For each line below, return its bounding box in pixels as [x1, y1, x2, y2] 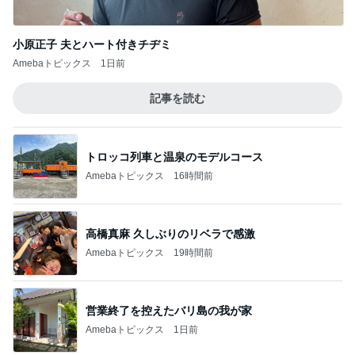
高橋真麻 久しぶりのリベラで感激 [86, 227, 255, 240]
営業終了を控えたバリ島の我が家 [86, 303, 252, 317]
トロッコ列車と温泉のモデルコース [86, 150, 263, 163]
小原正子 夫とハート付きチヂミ [13, 38, 171, 51]
